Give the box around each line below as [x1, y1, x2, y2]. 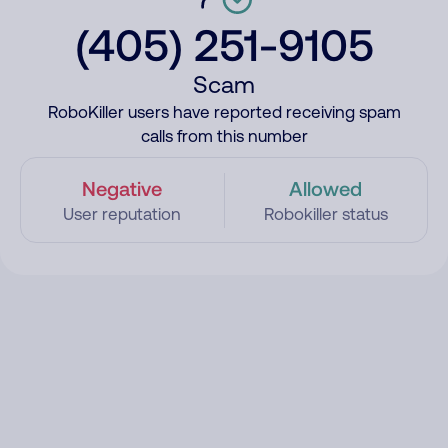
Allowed [289, 176, 363, 200]
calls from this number [140, 126, 308, 146]
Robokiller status [263, 204, 388, 224]
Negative [82, 176, 163, 200]
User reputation [63, 204, 182, 224]
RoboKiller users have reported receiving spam [47, 102, 401, 122]
